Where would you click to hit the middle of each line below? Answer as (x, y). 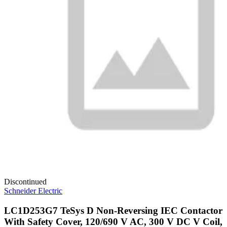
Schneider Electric (33, 191)
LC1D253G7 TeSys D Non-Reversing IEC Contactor (113, 210)
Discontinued (25, 181)
